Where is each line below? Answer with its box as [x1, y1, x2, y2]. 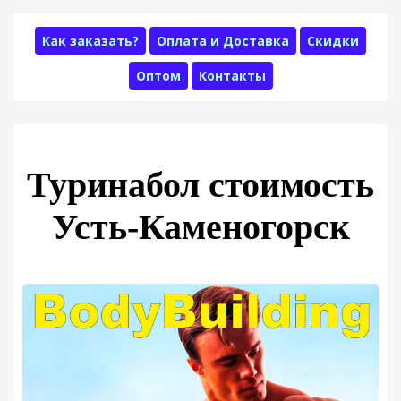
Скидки [307, 32, 359, 49]
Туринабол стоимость [27, 165, 374, 205]
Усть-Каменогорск [51, 207, 350, 247]
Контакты [198, 67, 266, 84]
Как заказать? [42, 32, 139, 49]
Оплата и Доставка [157, 32, 289, 49]
